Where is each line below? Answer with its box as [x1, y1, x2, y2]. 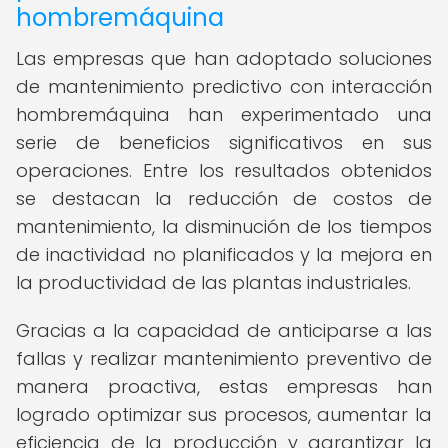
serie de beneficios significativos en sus [16, 130, 432, 155]
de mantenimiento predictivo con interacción [16, 74, 432, 99]
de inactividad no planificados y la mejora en [16, 242, 432, 267]
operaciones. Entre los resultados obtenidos [16, 158, 432, 183]
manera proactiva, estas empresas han [16, 374, 432, 399]
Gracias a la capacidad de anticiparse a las [16, 318, 432, 343]
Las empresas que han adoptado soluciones [16, 46, 432, 71]
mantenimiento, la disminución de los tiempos [16, 214, 432, 239]
